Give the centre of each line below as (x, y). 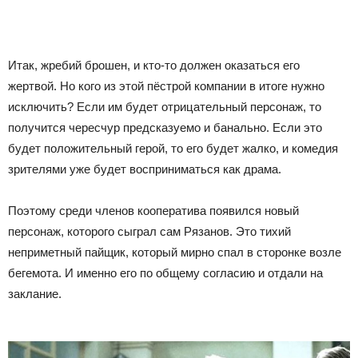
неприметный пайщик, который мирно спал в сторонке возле (175, 252)
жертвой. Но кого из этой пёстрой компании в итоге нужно (166, 86)
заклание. (35, 293)
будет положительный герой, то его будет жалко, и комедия (173, 148)
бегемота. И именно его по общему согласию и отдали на (165, 272)
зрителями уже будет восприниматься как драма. (145, 169)
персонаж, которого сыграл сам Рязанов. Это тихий (149, 231)
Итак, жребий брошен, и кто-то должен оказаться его (154, 65)
